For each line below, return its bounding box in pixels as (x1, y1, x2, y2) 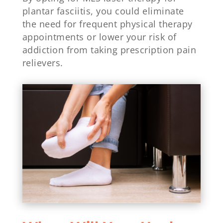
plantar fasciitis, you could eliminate (22, 4, 184, 17)
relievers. (22, 56, 63, 69)
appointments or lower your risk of (22, 30, 177, 43)
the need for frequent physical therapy (22, 17, 193, 30)
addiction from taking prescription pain (22, 43, 197, 56)
